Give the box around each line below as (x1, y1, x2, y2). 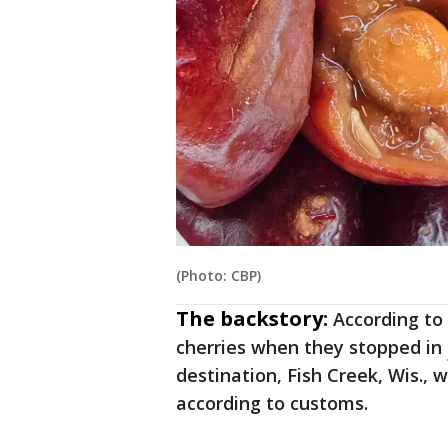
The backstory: (176, 305, 328, 333)
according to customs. (176, 391, 368, 416)
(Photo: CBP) (176, 266, 261, 286)
